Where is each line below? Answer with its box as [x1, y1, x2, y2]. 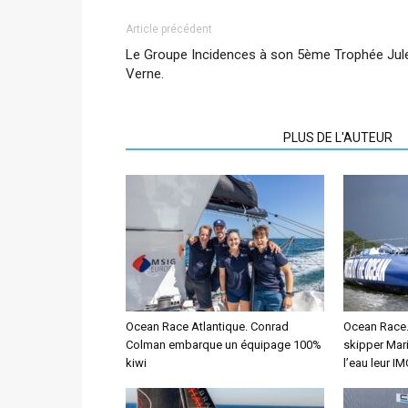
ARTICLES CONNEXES [137, 130, 261, 145]
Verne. [126, 66, 164, 82]
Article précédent [126, 23, 212, 36]
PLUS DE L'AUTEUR [283, 130, 393, 145]
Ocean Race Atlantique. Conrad [126, 320, 289, 333]
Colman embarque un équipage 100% [126, 338, 321, 352]
